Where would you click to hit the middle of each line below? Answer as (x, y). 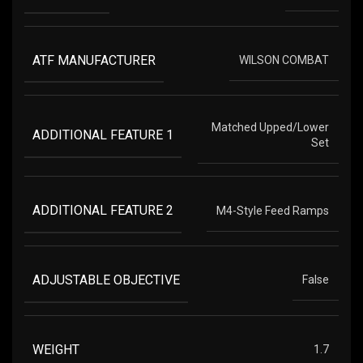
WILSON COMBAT (284, 60)
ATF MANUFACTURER (94, 60)
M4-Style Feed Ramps (273, 210)
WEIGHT (56, 349)
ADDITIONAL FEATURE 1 (103, 135)
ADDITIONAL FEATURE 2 (103, 211)
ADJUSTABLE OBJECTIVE (106, 280)
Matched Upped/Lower (270, 128)
